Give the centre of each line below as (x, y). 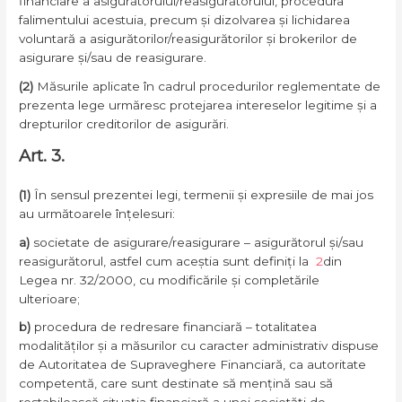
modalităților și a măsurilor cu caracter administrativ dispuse (199, 346)
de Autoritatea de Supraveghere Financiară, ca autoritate (193, 365)
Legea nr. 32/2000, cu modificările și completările (170, 280)
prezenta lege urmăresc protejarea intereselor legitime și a (198, 105)
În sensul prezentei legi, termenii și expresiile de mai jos (202, 194)
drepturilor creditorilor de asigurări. (124, 123)
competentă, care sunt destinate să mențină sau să (176, 384)
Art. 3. (42, 155)
